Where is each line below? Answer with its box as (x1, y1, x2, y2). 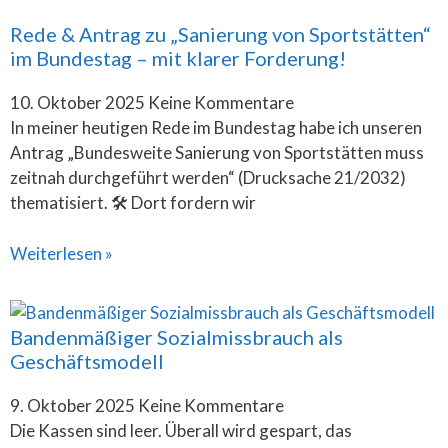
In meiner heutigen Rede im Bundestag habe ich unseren (10, 117, 422, 138)
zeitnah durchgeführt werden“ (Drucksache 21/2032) (10, 167, 406, 188)
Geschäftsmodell (10, 348, 164, 373)
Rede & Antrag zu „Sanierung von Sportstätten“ (10, 22, 431, 46)
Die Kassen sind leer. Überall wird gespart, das (10, 419, 352, 441)
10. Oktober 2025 (10, 92, 148, 113)
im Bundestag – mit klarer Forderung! (10, 46, 346, 70)
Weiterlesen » (10, 242, 113, 264)
